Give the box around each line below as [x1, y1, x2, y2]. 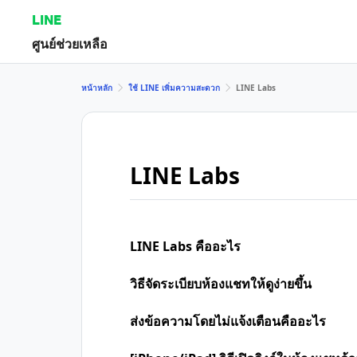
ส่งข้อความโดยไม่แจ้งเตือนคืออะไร [130, 312, 326, 330]
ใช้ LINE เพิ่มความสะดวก [128, 81, 220, 93]
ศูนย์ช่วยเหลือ [32, 34, 108, 52]
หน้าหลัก [81, 81, 112, 93]
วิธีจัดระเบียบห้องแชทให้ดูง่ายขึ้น [130, 275, 312, 292]
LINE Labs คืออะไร [130, 237, 241, 255]
